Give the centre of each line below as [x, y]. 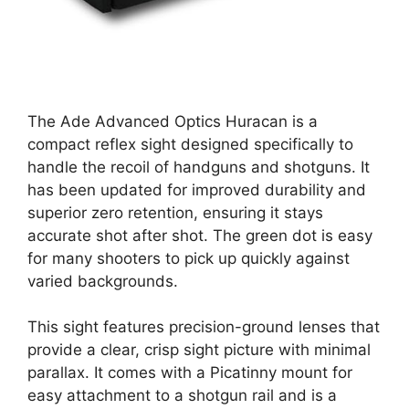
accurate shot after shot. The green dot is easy [200, 235]
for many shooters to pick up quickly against [189, 258]
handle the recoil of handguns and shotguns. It [199, 167]
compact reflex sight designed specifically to [190, 144]
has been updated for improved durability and [197, 189]
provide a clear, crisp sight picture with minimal [199, 350]
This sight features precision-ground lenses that [204, 327]
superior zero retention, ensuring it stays [175, 212]
